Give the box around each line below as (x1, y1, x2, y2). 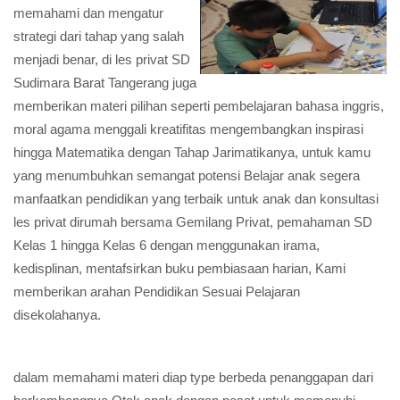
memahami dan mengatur (13, 5, 163, 21)
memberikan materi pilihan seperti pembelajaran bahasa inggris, (13, 98, 384, 113)
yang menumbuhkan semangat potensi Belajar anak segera (13, 168, 360, 183)
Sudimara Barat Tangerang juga (13, 75, 196, 90)
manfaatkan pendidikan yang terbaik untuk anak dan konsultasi (13, 191, 379, 206)
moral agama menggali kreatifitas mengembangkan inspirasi (13, 121, 363, 137)
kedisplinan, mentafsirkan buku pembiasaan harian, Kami (13, 261, 346, 276)
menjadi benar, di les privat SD (13, 52, 190, 67)
